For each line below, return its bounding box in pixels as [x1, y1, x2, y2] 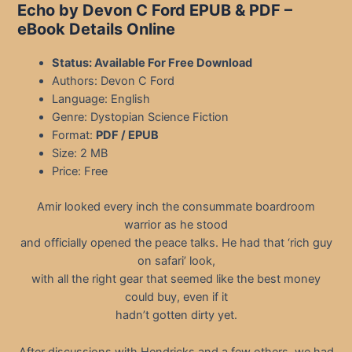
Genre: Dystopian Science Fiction [52, 110, 229, 125]
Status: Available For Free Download [52, 56, 253, 71]
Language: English [52, 92, 151, 107]
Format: [52, 128, 97, 143]
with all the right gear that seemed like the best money [31, 272, 321, 287]
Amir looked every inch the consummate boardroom [37, 200, 315, 214]
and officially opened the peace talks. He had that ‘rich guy [20, 236, 332, 251]
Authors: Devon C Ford [52, 74, 175, 89]
